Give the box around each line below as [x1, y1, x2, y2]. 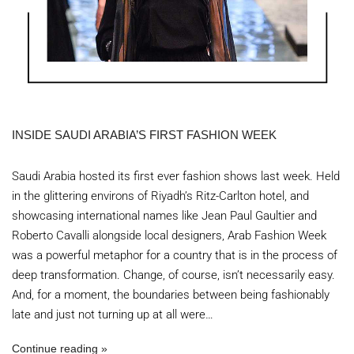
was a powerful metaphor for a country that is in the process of [12, 248, 337, 262]
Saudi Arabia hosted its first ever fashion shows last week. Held [12, 169, 340, 183]
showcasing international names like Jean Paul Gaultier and [12, 209, 317, 223]
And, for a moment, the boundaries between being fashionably [12, 288, 330, 302]
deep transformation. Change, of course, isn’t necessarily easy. [12, 268, 335, 282]
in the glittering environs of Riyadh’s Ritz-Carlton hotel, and [12, 189, 309, 203]
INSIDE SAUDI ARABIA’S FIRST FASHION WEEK [12, 128, 277, 141]
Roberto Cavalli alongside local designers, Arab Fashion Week [12, 228, 326, 243]
